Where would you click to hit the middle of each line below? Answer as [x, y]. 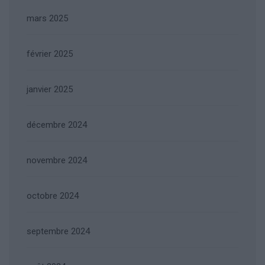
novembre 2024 [57, 161]
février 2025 [50, 54]
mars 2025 [47, 19]
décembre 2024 [57, 125]
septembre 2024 [58, 232]
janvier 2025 [50, 90]
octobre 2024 [53, 196]
